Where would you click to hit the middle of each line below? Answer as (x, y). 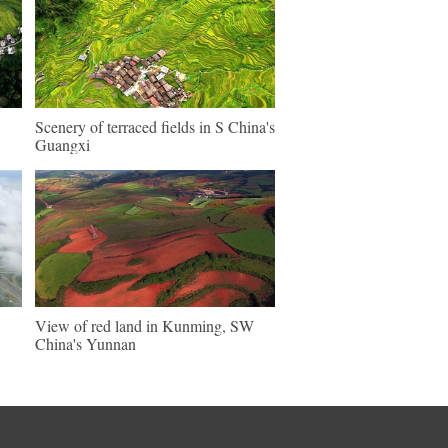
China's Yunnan (85, 343)
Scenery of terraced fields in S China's (155, 126)
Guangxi (62, 144)
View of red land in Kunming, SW (144, 325)
